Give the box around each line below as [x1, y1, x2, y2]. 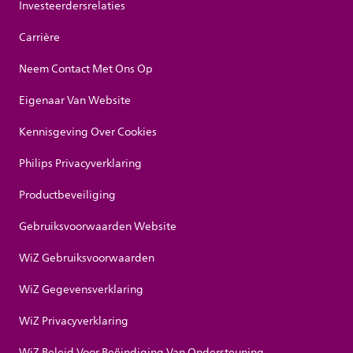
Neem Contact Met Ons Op [19, 60, 153, 79]
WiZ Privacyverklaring [19, 312, 128, 331]
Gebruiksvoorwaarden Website [19, 217, 176, 236]
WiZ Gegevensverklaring [19, 281, 143, 299]
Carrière [19, 28, 60, 47]
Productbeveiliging [19, 186, 116, 205]
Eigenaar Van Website [19, 91, 131, 110]
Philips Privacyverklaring [19, 154, 142, 173]
